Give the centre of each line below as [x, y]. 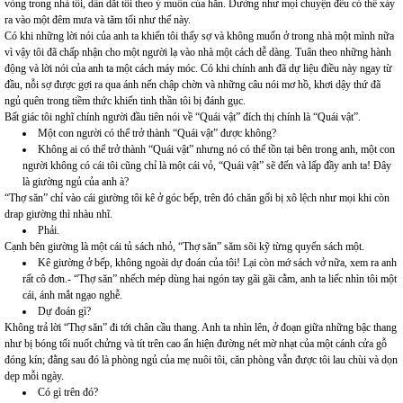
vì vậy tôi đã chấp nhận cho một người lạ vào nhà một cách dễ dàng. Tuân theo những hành [198, 53]
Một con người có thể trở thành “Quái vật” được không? [157, 134]
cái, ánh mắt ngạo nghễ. [72, 296]
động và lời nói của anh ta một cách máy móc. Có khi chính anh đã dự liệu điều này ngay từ [198, 69]
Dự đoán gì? [64, 312]
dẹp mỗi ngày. [34, 376]
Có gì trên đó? [68, 393]
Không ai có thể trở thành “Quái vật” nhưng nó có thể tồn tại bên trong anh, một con [216, 150]
